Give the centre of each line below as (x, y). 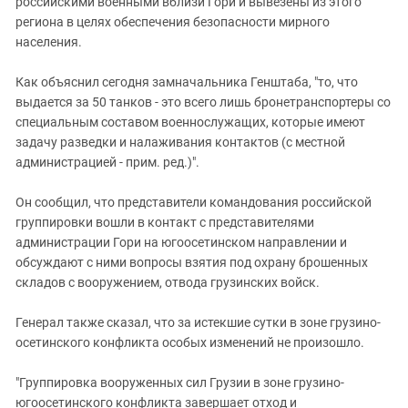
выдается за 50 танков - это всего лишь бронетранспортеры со (203, 102)
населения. (49, 42)
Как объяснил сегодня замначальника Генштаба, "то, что (187, 82)
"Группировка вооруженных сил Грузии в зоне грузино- (180, 382)
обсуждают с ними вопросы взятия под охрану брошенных (192, 262)
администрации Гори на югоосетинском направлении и (181, 242)
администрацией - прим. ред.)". (107, 162)
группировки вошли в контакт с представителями (165, 222)
